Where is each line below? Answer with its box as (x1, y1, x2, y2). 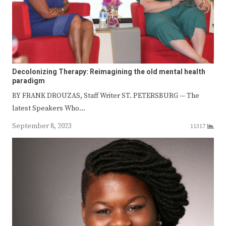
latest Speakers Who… (12, 103, 85, 113)
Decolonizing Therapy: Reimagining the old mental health (12, 66, 205, 77)
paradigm (12, 75, 45, 86)
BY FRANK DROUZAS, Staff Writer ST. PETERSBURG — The (12, 91, 199, 100)
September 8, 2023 (12, 121, 72, 131)
